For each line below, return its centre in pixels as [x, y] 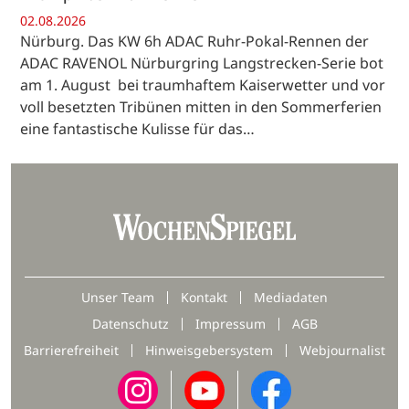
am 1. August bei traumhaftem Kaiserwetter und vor [203, 85]
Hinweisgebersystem [209, 351]
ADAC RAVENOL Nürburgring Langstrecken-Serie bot [202, 63]
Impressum [230, 324]
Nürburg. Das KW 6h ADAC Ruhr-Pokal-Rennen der [194, 42]
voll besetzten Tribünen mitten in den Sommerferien [201, 107]
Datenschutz [130, 324]
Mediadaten [291, 298]
